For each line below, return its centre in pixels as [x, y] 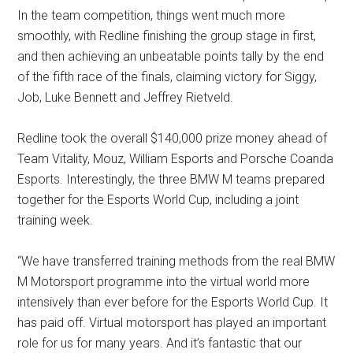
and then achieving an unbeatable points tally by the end [171, 56]
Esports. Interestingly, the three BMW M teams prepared [171, 179]
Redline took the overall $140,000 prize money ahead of [173, 138]
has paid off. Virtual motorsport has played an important [172, 323]
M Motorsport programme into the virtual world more [164, 282]
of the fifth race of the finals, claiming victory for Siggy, [167, 77]
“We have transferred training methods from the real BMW [176, 261]
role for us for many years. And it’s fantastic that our [160, 343]
